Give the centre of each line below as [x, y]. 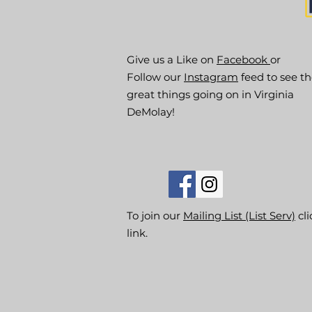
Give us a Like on [172, 60]
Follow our [155, 77]
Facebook [243, 60]
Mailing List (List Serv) [239, 216]
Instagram [211, 77]
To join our [155, 216]
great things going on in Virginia [210, 94]
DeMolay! [152, 112]
